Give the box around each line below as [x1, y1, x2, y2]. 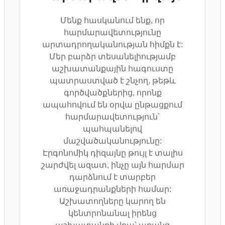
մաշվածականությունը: [63, 136, 162, 145]
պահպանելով [83, 124, 142, 133]
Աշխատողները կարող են [59, 196, 166, 205]
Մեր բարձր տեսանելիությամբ [49, 52, 176, 61]
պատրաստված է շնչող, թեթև [49, 76, 176, 85]
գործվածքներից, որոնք [63, 88, 162, 97]
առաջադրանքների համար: [54, 184, 171, 193]
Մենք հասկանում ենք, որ [60, 16, 165, 25]
